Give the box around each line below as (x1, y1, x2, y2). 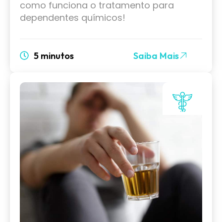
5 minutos (33, 50, 74, 61)
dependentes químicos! (20, 11, 125, 24)
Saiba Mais (133, 50, 179, 61)
